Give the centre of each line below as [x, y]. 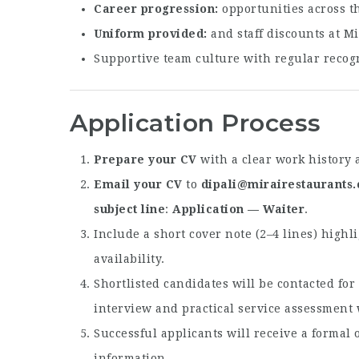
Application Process [196, 123]
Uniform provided [149, 34]
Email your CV [138, 184]
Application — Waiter [238, 209]
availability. [129, 258]
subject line [129, 209]
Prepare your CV [145, 159]
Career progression [154, 9]
